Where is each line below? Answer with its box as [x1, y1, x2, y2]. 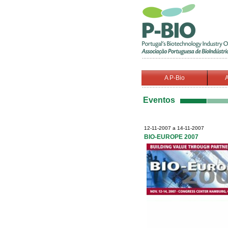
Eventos [143, 96, 175, 104]
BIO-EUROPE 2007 [144, 133, 198, 140]
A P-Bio [164, 74, 185, 81]
